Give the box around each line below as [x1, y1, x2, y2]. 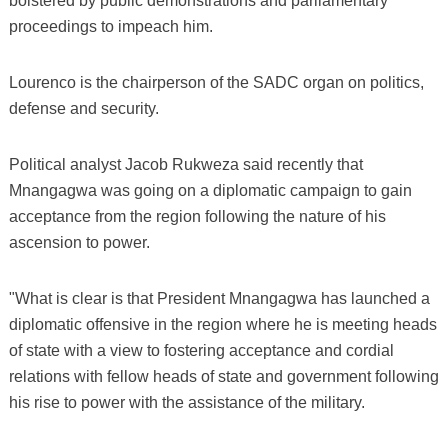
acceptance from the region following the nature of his [8, 207, 386, 225]
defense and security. [8, 99, 159, 117]
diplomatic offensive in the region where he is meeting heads [8, 315, 437, 333]
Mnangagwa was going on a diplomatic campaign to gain [8, 181, 412, 199]
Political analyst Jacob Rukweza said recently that [8, 155, 363, 173]
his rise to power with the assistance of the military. [8, 393, 365, 411]
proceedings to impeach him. [8, 17, 213, 35]
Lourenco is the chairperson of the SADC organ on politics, [8, 73, 424, 91]
